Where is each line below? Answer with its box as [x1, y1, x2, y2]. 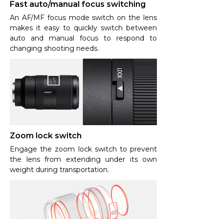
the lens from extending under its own [10, 154, 157, 164]
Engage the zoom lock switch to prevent [10, 144, 157, 153]
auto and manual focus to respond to [10, 34, 157, 43]
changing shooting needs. [10, 44, 99, 53]
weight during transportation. [10, 165, 109, 174]
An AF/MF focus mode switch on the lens [10, 13, 157, 22]
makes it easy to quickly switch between [10, 23, 157, 33]
